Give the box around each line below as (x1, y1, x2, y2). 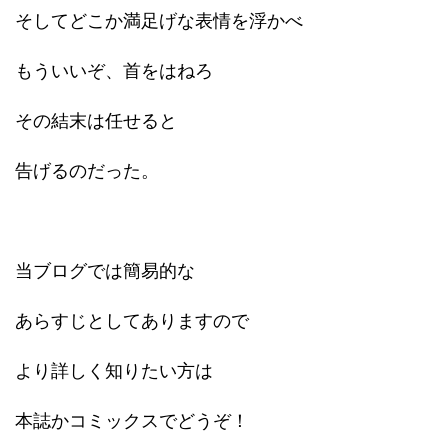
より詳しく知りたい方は (15, 360, 213, 381)
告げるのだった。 (15, 160, 159, 181)
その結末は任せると (15, 110, 177, 131)
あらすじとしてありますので (15, 310, 249, 331)
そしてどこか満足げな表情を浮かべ (15, 10, 303, 31)
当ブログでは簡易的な (15, 260, 195, 281)
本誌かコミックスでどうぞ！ (15, 410, 249, 431)
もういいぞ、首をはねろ (15, 60, 213, 81)
